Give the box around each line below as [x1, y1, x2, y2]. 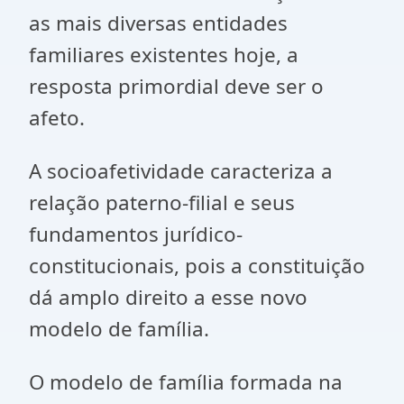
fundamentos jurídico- [29, 220, 243, 248]
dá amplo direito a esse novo [29, 283, 308, 311]
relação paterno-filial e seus [29, 188, 295, 216]
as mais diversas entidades [29, 9, 288, 37]
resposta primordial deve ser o [29, 72, 324, 100]
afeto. [29, 104, 85, 132]
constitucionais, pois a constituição [29, 252, 365, 280]
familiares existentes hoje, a [29, 41, 298, 69]
